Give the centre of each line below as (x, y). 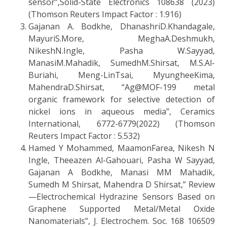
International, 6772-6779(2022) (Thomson (122, 123)
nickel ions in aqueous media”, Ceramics (122, 111)
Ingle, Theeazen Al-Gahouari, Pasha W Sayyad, (122, 160)
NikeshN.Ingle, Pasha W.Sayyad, (122, 50)
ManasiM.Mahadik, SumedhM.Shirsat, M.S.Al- (122, 63)
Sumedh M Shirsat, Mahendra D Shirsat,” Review (122, 184)
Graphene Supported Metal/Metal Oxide (122, 209)
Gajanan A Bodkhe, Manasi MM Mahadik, (122, 172)
